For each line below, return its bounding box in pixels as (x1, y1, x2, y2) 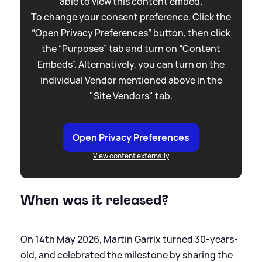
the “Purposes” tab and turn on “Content (42, 42, 220, 55)
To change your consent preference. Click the (31, 10, 231, 23)
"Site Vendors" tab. (89, 89, 173, 102)
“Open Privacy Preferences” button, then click (32, 26, 230, 39)
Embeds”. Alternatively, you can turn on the (37, 57, 225, 71)
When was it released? (20, 190, 168, 209)
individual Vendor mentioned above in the (40, 73, 222, 87)
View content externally (93, 150, 169, 161)
